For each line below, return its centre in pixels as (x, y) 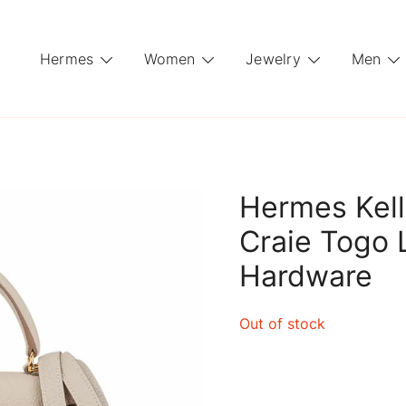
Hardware (306, 276)
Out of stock (282, 324)
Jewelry (273, 58)
